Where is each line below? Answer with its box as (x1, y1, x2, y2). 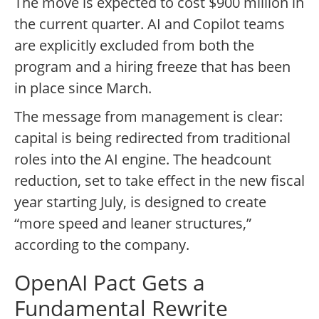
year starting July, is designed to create (14, 192, 266, 212)
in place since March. (14, 78, 152, 98)
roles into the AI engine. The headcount (14, 150, 271, 169)
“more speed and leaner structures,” (14, 214, 251, 234)
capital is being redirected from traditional (14, 128, 291, 148)
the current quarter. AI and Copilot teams (14, 14, 285, 34)
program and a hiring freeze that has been (14, 57, 291, 77)
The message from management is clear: (14, 107, 283, 127)
